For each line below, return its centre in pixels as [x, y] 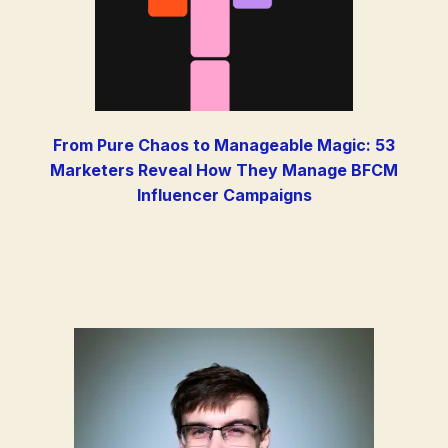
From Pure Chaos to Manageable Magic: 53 [224, 145]
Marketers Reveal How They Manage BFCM [224, 170]
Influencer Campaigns [224, 195]
